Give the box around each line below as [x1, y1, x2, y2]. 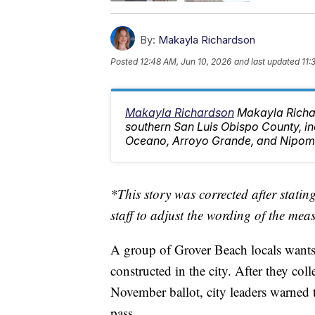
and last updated [234, 56, 300, 67]
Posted [110, 56, 140, 67]
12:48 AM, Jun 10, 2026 [140, 56, 231, 67]
